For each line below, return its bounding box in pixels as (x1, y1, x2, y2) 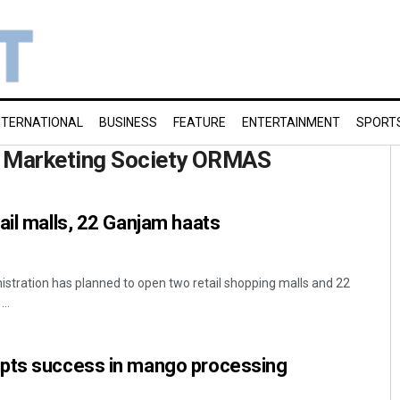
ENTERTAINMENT (242, 115, 340, 129)
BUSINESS (99, 115, 157, 129)
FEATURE (173, 115, 226, 129)
